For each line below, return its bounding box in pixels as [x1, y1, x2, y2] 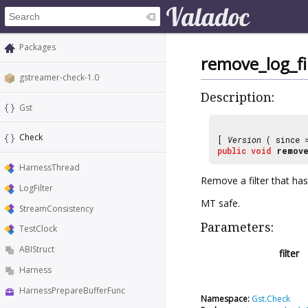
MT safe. [201, 196, 240, 210]
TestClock [19, 223, 57, 235]
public [217, 144, 246, 156]
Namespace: [201, 292, 250, 305]
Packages [19, 41, 56, 53]
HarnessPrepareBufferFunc [19, 284, 125, 296]
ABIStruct [19, 243, 54, 256]
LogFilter [19, 181, 53, 194]
